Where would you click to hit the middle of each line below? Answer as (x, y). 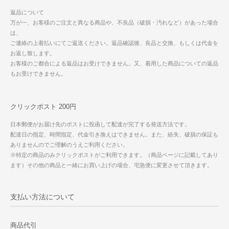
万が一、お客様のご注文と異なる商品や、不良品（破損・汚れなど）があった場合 (114, 23)
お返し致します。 (33, 53)
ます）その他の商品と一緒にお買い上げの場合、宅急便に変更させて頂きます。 (112, 165)
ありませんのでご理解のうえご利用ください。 (69, 145)
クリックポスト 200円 (43, 107)
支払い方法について (42, 197)
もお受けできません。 (39, 74)
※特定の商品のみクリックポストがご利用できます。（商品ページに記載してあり (114, 155)
